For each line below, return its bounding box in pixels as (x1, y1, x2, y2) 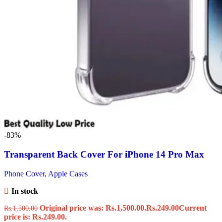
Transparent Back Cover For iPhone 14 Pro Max (4, 149, 204, 160)
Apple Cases (48, 169, 88, 178)
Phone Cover (4, 169, 45, 178)
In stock (11, 186, 38, 195)
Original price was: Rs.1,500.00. (40, 203, 146, 212)
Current (179, 203, 207, 212)
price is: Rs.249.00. (4, 212, 67, 221)
